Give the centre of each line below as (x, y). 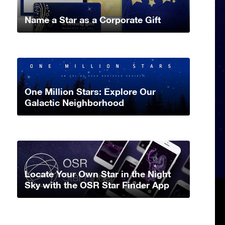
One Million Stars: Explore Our (90, 91)
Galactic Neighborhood (74, 102)
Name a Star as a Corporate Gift (93, 19)
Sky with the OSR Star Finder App (97, 185)
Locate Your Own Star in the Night (98, 174)
